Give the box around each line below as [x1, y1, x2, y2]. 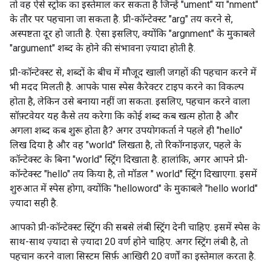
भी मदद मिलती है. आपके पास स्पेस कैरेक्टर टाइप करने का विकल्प [10, 81, 244, 93]
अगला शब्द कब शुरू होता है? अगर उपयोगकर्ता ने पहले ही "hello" [10, 125, 243, 136]
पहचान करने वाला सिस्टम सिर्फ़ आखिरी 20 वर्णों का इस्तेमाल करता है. [10, 250, 256, 262]
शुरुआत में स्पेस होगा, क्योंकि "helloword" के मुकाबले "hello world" [10, 183, 258, 194]
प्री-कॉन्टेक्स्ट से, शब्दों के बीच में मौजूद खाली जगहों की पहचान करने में [10, 67, 256, 78]
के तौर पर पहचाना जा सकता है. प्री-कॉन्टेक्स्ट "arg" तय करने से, [10, 13, 233, 25]
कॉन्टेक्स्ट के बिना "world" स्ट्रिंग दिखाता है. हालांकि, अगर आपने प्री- [10, 154, 248, 165]
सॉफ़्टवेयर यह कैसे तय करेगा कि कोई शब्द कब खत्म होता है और [10, 110, 238, 122]
